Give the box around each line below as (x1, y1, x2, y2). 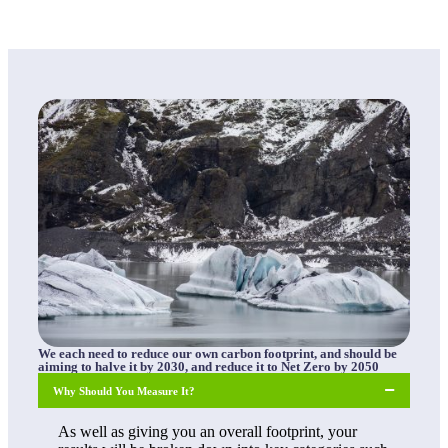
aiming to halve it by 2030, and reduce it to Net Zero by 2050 (38, 359, 379, 375)
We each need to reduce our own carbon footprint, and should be (38, 346, 397, 362)
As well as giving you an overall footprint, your (58, 423, 357, 440)
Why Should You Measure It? (53, 384, 195, 397)
